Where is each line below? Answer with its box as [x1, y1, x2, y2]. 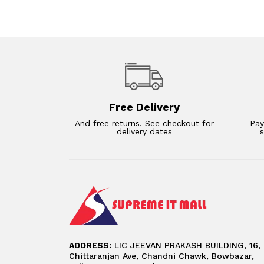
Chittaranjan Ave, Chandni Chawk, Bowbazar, [69, 250, 254, 260]
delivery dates [116, 126, 172, 136]
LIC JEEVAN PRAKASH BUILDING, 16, [111, 240, 260, 250]
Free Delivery [108, 100, 180, 113]
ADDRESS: [69, 240, 111, 250]
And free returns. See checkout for [74, 118, 214, 128]
